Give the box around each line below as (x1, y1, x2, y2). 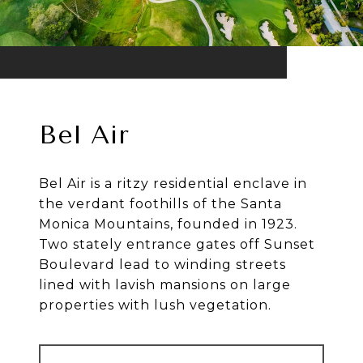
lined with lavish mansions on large (39, 277, 291, 293)
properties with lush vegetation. (39, 297, 271, 314)
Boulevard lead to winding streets (39, 257, 286, 273)
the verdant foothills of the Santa (39, 196, 282, 212)
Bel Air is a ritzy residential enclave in (39, 176, 307, 192)
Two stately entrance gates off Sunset (39, 237, 315, 253)
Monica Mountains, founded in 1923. (39, 216, 297, 233)
